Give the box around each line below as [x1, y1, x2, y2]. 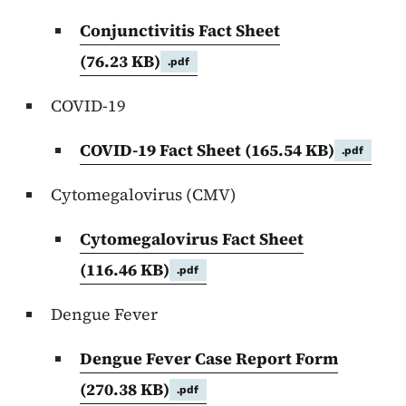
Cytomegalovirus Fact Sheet [80, 227, 304, 251]
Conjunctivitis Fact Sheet [80, 19, 280, 43]
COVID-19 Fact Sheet [80, 139, 245, 162]
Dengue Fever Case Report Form [80, 347, 338, 371]
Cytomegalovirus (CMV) [51, 183, 237, 207]
